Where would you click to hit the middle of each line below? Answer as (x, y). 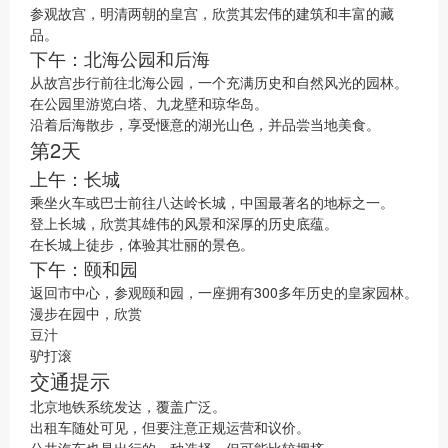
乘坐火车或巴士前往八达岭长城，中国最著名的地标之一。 (212, 202)
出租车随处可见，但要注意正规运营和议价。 (170, 427)
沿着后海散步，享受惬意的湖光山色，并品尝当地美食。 (205, 124)
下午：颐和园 (84, 268)
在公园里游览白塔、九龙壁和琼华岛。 (149, 103)
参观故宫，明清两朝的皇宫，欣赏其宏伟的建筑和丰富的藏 (212, 13)
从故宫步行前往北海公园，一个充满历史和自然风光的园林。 (219, 82)
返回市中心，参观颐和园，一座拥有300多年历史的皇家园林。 (224, 292)
